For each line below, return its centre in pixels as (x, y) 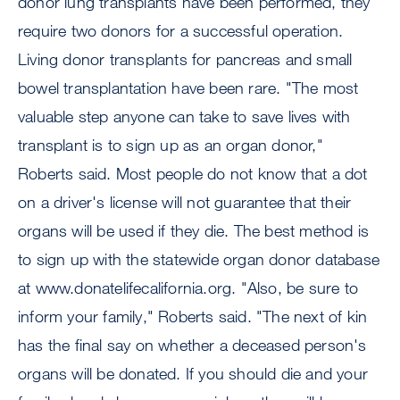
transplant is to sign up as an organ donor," (171, 145)
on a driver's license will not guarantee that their (185, 202)
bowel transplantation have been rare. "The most (188, 88)
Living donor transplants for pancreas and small (185, 59)
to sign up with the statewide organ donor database (199, 259)
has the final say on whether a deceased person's (192, 345)
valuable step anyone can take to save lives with (184, 117)
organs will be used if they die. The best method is (194, 231)
